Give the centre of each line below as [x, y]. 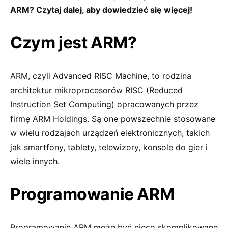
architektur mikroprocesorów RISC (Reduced [96, 90]
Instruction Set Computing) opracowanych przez [104, 104]
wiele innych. [35, 161]
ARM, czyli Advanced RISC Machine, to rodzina [101, 76]
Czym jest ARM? [74, 42]
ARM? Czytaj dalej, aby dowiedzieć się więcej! [101, 9]
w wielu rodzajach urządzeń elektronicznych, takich [110, 133]
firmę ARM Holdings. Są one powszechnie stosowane [113, 118]
